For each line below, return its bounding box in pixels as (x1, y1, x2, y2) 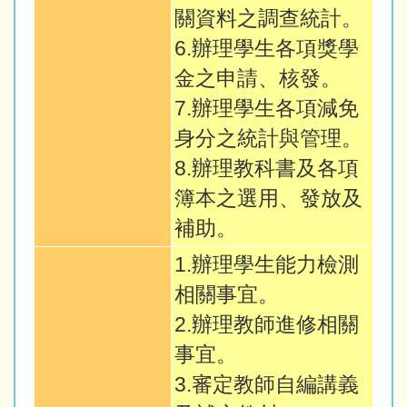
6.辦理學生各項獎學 (174, 37, 359, 61)
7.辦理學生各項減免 (174, 97, 359, 121)
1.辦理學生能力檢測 (174, 253, 359, 277)
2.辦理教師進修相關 (174, 313, 359, 337)
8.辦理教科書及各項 (174, 157, 359, 181)
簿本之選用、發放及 (174, 187, 362, 211)
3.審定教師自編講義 (174, 373, 359, 397)
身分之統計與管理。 (174, 127, 362, 151)
